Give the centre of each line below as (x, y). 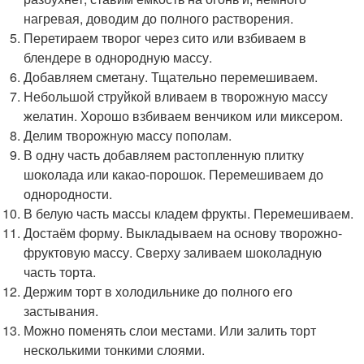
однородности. (68, 193)
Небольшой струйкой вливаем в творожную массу (176, 96)
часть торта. (60, 271)
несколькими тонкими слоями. (115, 349)
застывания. (61, 310)
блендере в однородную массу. (118, 57)
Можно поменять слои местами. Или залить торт (170, 330)
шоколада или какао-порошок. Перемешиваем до (174, 174)
